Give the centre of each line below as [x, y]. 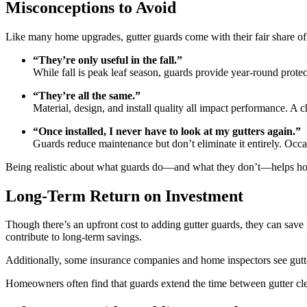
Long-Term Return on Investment [124, 196]
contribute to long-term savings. [74, 237]
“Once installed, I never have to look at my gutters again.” [167, 131]
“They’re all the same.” [87, 95]
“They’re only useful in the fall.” [108, 60]
